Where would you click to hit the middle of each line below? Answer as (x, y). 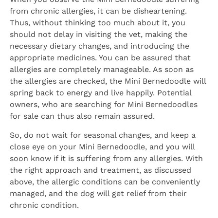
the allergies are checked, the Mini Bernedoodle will (108, 81)
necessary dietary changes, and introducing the (100, 46)
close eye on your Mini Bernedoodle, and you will (102, 146)
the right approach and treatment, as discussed (100, 170)
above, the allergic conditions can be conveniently (105, 182)
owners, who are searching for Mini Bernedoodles (104, 105)
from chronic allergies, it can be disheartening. (98, 11)
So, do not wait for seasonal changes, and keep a (103, 135)
